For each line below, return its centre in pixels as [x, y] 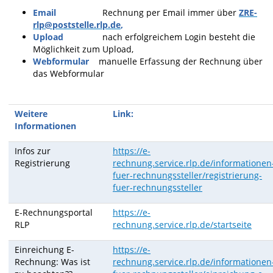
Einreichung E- [44, 250]
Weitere [31, 114]
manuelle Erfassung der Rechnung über [179, 61]
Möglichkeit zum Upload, [83, 49]
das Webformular [69, 73]
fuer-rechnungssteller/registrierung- [187, 175]
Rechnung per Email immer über [147, 12]
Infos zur [33, 151]
